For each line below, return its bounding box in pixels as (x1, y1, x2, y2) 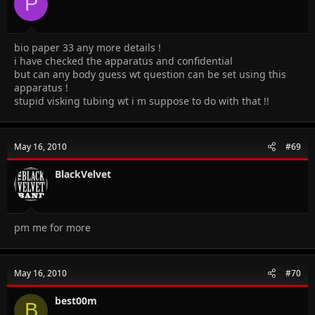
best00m (55, 293, 97, 307)
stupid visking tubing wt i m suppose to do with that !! (14, 94, 269, 108)
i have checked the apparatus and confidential (14, 53, 233, 67)
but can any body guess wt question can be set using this (14, 67, 286, 81)
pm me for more (14, 220, 91, 234)
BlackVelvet (55, 167, 111, 181)
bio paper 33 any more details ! (14, 40, 161, 54)
